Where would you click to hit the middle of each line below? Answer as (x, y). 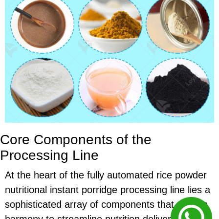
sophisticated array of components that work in (106, 205)
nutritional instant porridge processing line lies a (108, 190)
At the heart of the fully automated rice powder (106, 175)
